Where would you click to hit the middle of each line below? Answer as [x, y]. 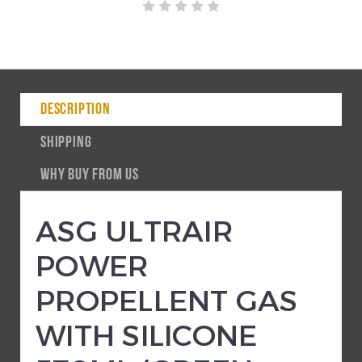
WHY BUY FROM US [90, 175]
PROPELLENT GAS [167, 299]
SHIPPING [66, 143]
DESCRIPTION [76, 109]
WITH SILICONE [147, 334]
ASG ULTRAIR [134, 229]
